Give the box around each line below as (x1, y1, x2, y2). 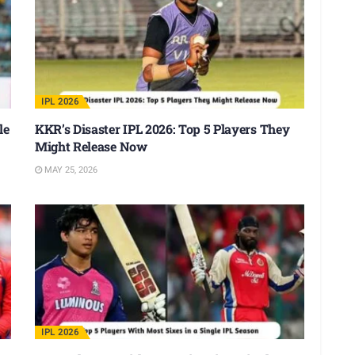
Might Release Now (35, 137, 147, 155)
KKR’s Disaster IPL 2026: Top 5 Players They (35, 120, 290, 137)
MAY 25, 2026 (42, 164, 97, 175)
